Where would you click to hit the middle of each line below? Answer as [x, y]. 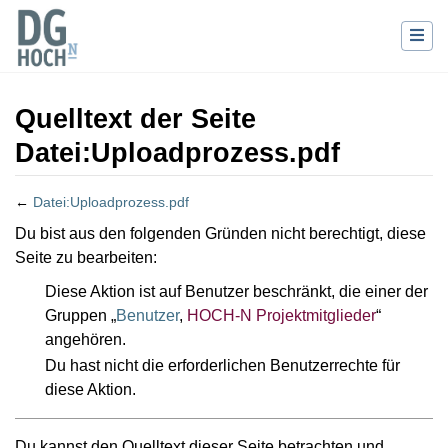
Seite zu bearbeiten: [86, 258]
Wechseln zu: [62, 223]
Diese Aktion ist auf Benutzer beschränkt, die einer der [236, 292]
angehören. [85, 340]
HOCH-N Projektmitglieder [281, 316]
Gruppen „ [80, 316]
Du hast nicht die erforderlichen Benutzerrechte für [222, 365]
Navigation [148, 223]
